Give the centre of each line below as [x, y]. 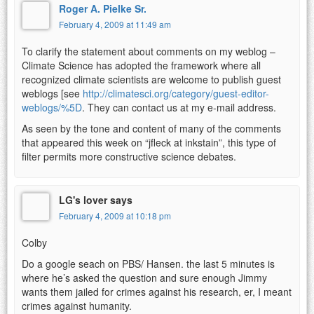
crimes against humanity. [77, 305]
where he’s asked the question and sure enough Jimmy [144, 277]
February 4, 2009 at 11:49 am [115, 24]
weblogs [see [52, 93]
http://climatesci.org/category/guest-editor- [176, 93]
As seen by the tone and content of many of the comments [151, 128]
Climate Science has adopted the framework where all [141, 65]
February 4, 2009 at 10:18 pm [115, 215]
